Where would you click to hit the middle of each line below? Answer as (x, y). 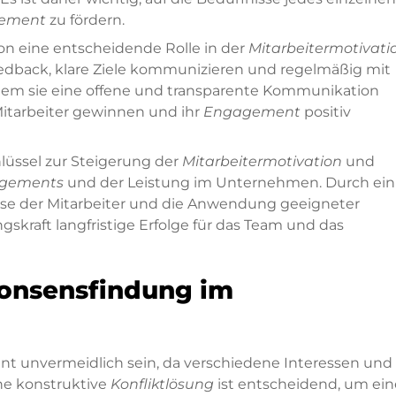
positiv (326, 112)
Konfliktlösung (162, 385)
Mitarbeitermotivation (262, 162)
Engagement (252, 112)
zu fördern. (85, 20)
